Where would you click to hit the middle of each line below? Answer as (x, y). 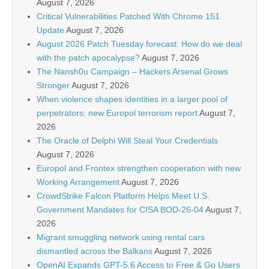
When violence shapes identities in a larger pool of (132, 99)
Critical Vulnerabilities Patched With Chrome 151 (128, 17)
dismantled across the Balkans (95, 251)
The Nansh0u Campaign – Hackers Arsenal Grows (132, 72)
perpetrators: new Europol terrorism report (117, 113)
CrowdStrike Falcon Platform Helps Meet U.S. (123, 196)
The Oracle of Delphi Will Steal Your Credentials (127, 141)
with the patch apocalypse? (88, 58)
